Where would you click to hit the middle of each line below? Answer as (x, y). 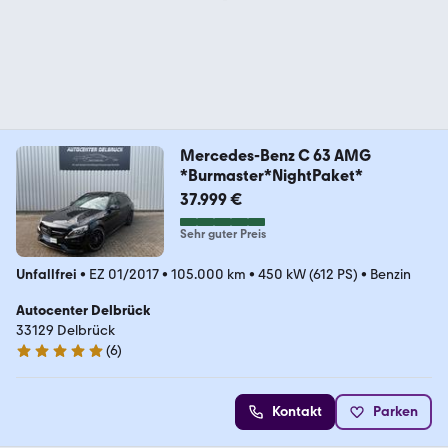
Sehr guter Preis (222, 234)
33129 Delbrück (65, 330)
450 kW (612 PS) (308, 274)
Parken (395, 411)
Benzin (390, 274)
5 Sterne (41, 359)
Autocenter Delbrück (83, 310)
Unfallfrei (46, 274)
